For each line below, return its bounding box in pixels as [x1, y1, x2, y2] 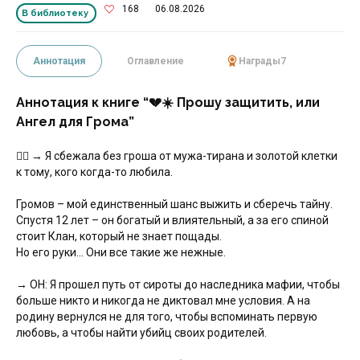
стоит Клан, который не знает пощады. [16, 230, 222, 243]
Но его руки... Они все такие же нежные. [16, 246, 226, 259]
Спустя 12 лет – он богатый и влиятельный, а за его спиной [16, 214, 329, 227]
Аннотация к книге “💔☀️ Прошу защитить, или [16, 95, 320, 110]
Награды [239, 55, 280, 67]
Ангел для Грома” [16, 114, 134, 129]
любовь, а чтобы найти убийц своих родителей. [16, 326, 267, 339]
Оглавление [127, 55, 184, 67]
